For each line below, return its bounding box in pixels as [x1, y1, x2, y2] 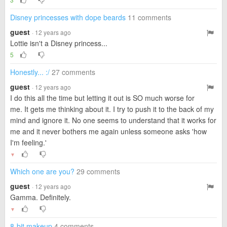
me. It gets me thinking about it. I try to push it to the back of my [10, 104, 214, 114]
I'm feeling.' [10, 137, 47, 147]
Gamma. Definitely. [10, 192, 71, 202]
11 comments [128, 12, 171, 22]
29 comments [77, 166, 120, 176]
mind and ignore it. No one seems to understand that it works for [10, 115, 216, 125]
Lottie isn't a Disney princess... [10, 38, 107, 48]
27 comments [52, 67, 95, 77]
